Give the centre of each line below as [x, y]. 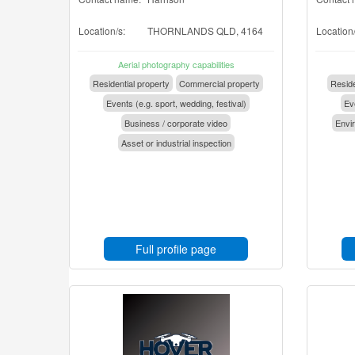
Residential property [131, 83]
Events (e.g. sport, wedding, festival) [176, 103]
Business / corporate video [176, 123]
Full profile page [176, 249]
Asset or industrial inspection [176, 143]
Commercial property [219, 83]
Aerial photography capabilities [176, 64]
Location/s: [102, 31]
